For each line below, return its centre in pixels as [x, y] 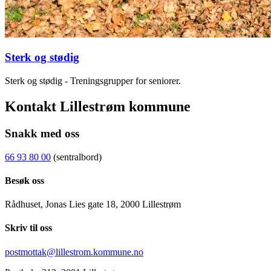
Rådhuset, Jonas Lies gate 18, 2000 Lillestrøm [93, 204]
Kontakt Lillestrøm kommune [98, 106]
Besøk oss [24, 180]
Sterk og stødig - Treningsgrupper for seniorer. [93, 81]
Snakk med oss [42, 133]
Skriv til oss [28, 228]
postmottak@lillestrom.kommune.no [74, 252]
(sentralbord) [76, 157]
